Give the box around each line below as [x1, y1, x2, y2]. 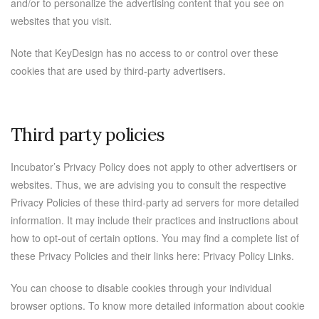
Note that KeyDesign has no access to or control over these [11, 46, 278, 60]
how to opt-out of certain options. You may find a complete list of [11, 231, 299, 245]
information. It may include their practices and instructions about [11, 213, 298, 227]
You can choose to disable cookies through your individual [11, 281, 271, 295]
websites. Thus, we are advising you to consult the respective [11, 177, 286, 192]
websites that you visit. [11, 14, 112, 28]
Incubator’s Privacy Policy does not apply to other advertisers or [11, 159, 297, 174]
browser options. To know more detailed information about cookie [11, 298, 305, 313]
